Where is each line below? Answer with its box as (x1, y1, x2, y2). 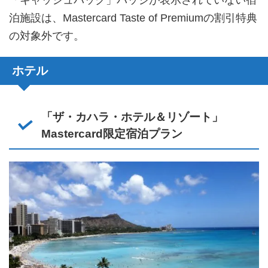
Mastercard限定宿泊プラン (41, 127, 182, 140)
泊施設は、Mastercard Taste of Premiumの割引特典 (9, 11, 257, 24)
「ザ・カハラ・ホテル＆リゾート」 (41, 110, 223, 123)
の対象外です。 (9, 29, 84, 42)
